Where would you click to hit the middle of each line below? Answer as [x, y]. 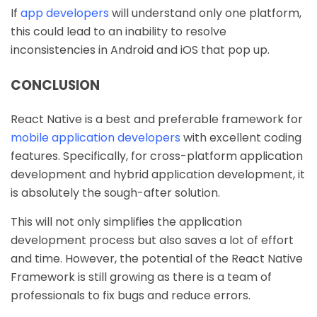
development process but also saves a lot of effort [152, 240]
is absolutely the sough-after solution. [115, 192]
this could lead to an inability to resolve [119, 31]
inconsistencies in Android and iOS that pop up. [140, 50]
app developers [65, 13]
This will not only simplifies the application [126, 221]
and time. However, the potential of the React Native [157, 258]
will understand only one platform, [205, 13]
